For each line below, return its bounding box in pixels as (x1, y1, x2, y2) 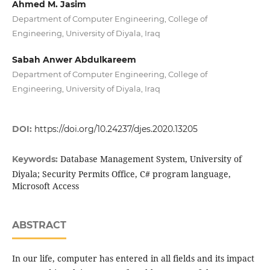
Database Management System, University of (60, 153, 242, 165)
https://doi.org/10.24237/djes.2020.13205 (34, 124, 198, 135)
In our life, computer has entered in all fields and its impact (11, 253, 254, 265)
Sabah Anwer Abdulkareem (11, 54, 136, 66)
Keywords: (11, 154, 60, 165)
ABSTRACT (11, 219, 66, 231)
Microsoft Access (11, 180, 79, 192)
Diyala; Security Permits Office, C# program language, (11, 168, 231, 180)
